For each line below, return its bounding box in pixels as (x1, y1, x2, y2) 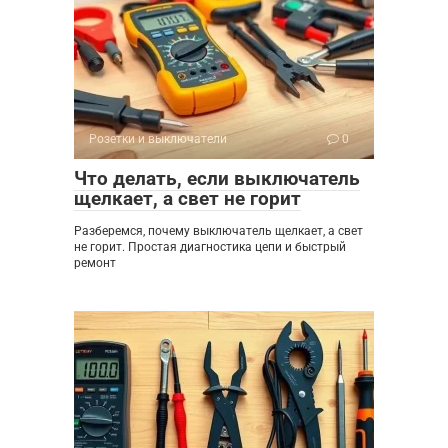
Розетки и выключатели (89, 132, 227, 147)
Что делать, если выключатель (74, 167, 360, 191)
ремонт (74, 256, 116, 271)
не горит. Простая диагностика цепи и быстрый (74, 240, 346, 255)
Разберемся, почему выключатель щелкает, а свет (74, 224, 363, 239)
